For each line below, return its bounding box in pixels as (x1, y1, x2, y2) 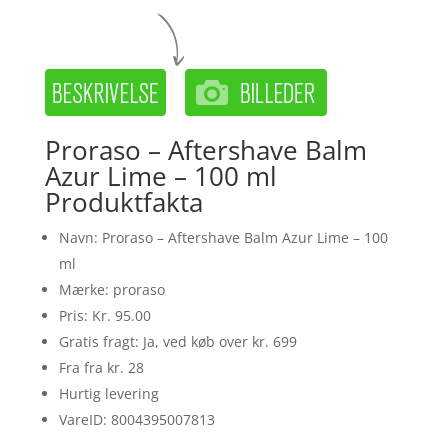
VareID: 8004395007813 (58, 409, 215, 429)
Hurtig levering (58, 383, 159, 403)
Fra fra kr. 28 (58, 357, 144, 377)
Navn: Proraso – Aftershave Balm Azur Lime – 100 (58, 227, 388, 247)
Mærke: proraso (58, 279, 165, 299)
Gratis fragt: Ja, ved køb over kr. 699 (58, 331, 297, 351)
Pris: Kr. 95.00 (58, 305, 151, 325)
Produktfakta (44, 183, 203, 220)
